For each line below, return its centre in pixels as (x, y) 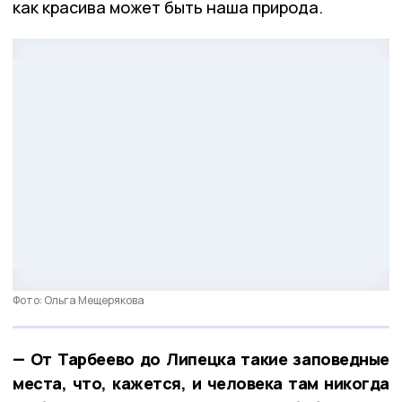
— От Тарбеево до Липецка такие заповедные (201, 359)
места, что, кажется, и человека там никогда (201, 384)
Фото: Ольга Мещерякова (79, 301)
